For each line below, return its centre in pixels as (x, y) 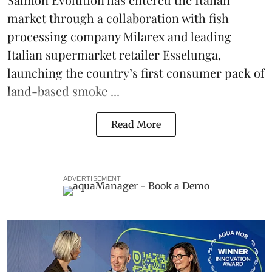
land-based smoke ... (63, 91)
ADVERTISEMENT (92, 179)
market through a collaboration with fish (118, 18)
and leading (198, 36)
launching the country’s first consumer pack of (136, 73)
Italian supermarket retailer (85, 55)
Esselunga (190, 55)
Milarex (144, 36)
